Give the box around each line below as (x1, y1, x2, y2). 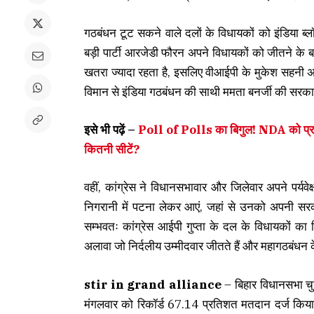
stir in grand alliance (83, 276, 221, 292)
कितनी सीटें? (83, 142, 139, 158)
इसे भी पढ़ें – (83, 122, 138, 138)
